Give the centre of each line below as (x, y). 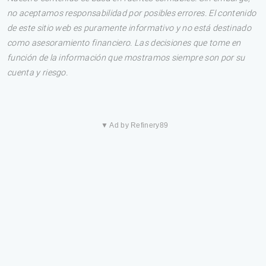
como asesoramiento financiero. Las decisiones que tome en (124, 43)
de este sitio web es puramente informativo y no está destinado (129, 28)
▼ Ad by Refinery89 (134, 125)
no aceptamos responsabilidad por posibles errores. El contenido (132, 13)
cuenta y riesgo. (38, 73)
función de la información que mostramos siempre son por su (126, 58)
